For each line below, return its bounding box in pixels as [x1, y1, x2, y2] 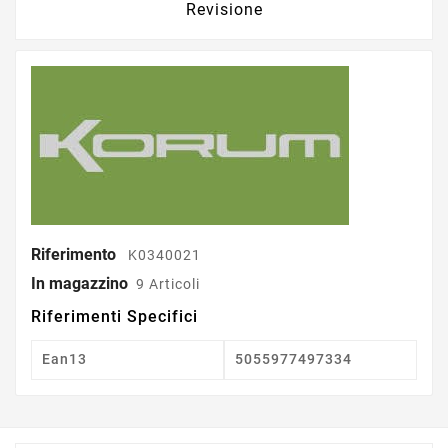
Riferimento [31, 244, 120, 264]
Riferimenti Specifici [31, 306, 198, 326]
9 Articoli [136, 275, 200, 292]
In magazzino [31, 273, 128, 293]
